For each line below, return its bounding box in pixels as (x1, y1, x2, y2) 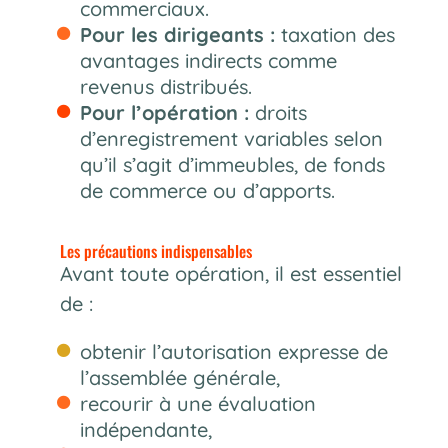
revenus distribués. (79, 73, 252, 99)
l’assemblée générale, (79, 364, 280, 390)
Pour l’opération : (79, 99, 249, 125)
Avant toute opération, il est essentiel (59, 260, 402, 286)
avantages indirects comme (79, 47, 337, 73)
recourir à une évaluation (79, 390, 316, 416)
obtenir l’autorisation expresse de (79, 338, 388, 364)
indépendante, (79, 416, 212, 442)
